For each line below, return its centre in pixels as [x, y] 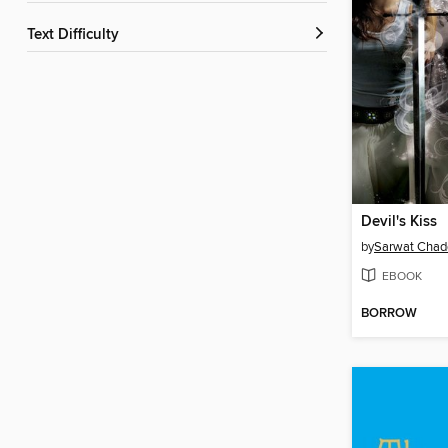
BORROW [389, 313]
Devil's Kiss [399, 222]
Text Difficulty [76, 35]
